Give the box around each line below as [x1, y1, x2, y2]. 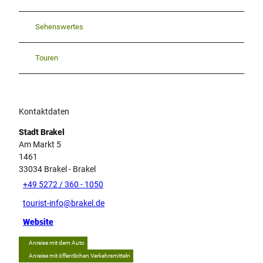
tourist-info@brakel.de [23, 198, 104, 208]
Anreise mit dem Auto [29, 239, 85, 246]
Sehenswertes [35, 22, 83, 32]
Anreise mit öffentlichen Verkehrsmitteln [29, 252, 130, 259]
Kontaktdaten [19, 106, 69, 116]
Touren [35, 53, 58, 63]
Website [23, 217, 53, 227]
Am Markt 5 [19, 139, 61, 149]
